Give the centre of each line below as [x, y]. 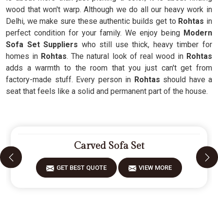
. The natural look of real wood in [127, 56]
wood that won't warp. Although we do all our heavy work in [109, 9]
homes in [24, 56]
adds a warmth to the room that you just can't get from [109, 68]
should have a [186, 80]
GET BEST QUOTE [82, 168]
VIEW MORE [155, 168]
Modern [198, 33]
